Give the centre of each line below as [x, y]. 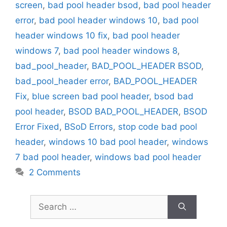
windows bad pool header [148, 157]
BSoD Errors [89, 126]
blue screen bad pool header [90, 96]
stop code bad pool [158, 126]
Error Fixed [37, 126]
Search [44, 200]
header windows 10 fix [61, 35]
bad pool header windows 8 [120, 50]
